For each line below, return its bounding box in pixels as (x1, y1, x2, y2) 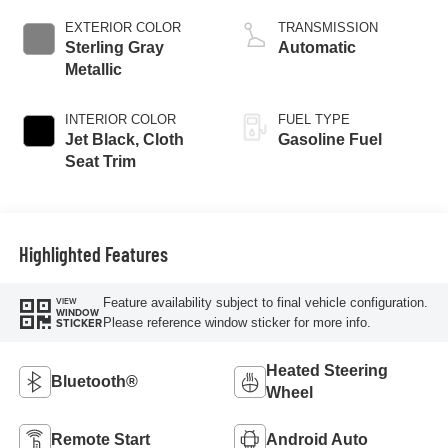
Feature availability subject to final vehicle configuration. (102, 294, 428, 310)
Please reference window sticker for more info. (102, 314, 371, 330)
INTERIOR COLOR (64, 112, 176, 128)
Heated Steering (266, 362, 388, 380)
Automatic (278, 39, 356, 57)
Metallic (64, 61, 122, 79)
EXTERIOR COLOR (64, 20, 181, 36)
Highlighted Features (18, 241, 168, 266)
